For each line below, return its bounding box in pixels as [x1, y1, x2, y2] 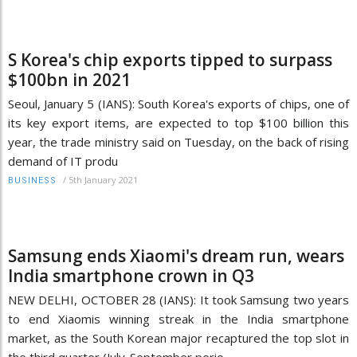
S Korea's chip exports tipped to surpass [8, 48, 332, 71]
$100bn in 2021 [8, 68, 131, 91]
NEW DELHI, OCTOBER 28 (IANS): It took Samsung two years [8, 291, 349, 308]
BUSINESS [8, 175, 57, 186]
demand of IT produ [8, 152, 118, 169]
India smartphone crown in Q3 [8, 264, 254, 287]
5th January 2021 [69, 173, 138, 186]
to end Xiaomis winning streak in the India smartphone [8, 310, 349, 327]
